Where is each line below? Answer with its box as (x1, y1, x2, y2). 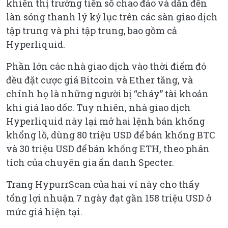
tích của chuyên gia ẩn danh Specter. (6, 156, 174, 169)
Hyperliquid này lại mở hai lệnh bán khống (6, 115, 205, 128)
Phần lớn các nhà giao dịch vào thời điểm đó (6, 60, 206, 73)
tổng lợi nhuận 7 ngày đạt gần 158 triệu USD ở (6, 192, 211, 205)
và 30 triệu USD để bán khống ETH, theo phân (6, 142, 210, 155)
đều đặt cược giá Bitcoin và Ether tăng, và (6, 74, 193, 87)
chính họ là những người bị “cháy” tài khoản (6, 88, 209, 100)
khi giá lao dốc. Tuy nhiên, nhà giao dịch (6, 101, 191, 114)
